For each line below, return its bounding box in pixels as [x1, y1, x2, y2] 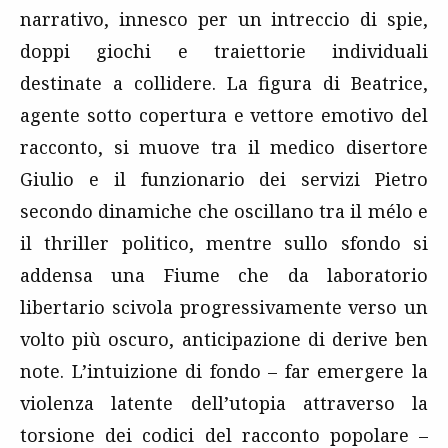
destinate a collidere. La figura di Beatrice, [20, 71, 428, 96]
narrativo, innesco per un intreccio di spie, [20, 7, 428, 32]
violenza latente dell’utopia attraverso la [20, 391, 428, 416]
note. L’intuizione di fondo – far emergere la [20, 359, 428, 384]
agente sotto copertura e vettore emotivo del [20, 103, 428, 128]
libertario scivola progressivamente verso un [20, 295, 428, 320]
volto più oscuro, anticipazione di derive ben [20, 327, 428, 352]
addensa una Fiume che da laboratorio [20, 263, 428, 288]
